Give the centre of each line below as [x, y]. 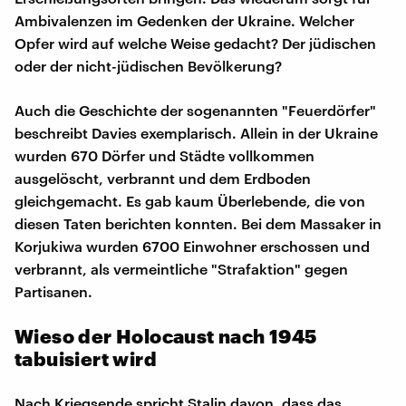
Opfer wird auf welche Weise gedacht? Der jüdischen [195, 43]
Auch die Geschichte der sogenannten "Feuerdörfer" [195, 110]
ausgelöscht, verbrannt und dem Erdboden [163, 178]
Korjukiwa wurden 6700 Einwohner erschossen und [192, 246]
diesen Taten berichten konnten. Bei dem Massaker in [198, 223]
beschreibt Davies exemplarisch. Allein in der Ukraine [196, 132]
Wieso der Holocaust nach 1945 [166, 335]
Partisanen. [53, 291]
